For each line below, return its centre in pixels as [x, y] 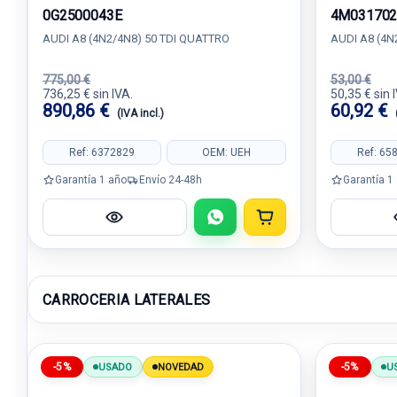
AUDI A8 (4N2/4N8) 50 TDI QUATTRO [136, 39]
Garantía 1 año [91, 179]
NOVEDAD [181, 367]
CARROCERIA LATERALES [127, 300]
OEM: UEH [226, 152]
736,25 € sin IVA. [88, 94]
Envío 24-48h [171, 179]
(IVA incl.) [140, 113]
